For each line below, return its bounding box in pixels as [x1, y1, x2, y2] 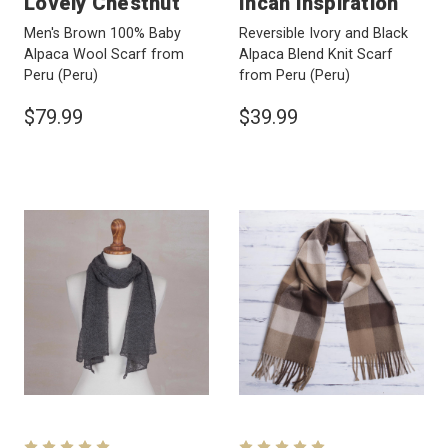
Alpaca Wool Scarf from [24, 46, 184, 64]
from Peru [239, 67, 310, 85]
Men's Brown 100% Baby [24, 25, 181, 43]
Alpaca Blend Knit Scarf [239, 46, 393, 64]
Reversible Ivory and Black [239, 25, 408, 43]
